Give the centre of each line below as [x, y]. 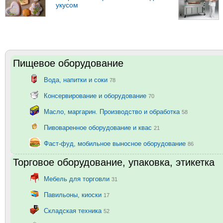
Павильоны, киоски [74, 195]
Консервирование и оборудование [96, 96]
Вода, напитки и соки [77, 80]
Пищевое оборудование [68, 63]
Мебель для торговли [78, 179]
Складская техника [74, 211]
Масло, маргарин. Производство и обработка [113, 111]
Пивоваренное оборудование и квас [99, 127]
